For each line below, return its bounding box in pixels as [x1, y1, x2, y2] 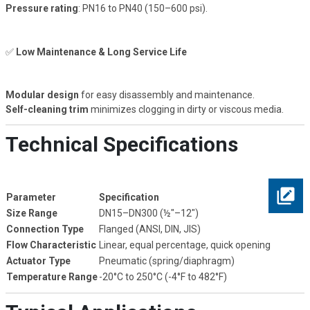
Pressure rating [5, 3, 78, 15]
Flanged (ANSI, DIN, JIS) [98, 223, 201, 235]
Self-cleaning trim [5, 104, 89, 116]
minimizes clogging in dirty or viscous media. [90, 104, 284, 116]
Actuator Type [6, 255, 71, 266]
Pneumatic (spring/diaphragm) [98, 255, 235, 266]
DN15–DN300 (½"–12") [98, 207, 199, 219]
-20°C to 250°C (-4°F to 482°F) [98, 271, 227, 282]
